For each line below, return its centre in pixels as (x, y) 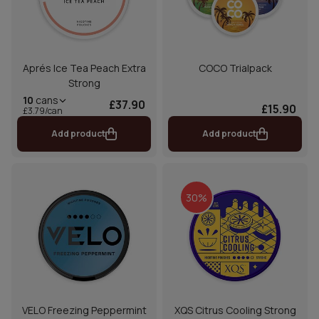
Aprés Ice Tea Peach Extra (84, 68)
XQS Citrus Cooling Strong (235, 310)
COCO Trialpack (235, 68)
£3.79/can (43, 110)
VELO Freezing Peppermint (84, 310)
